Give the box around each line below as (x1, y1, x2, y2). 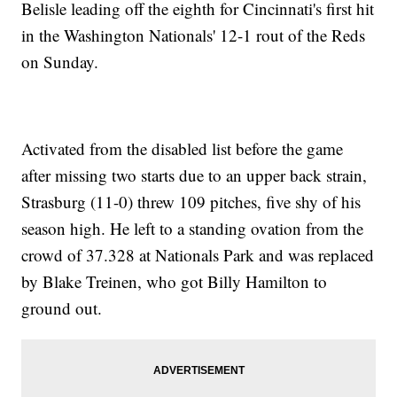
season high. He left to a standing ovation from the (21, 217, 364, 240)
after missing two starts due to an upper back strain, (21, 164, 368, 187)
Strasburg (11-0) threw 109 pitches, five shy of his (21, 191, 362, 214)
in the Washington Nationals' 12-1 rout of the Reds (21, 24, 366, 47)
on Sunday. (21, 51, 99, 74)
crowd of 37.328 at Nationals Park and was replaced (21, 244, 375, 267)
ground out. (21, 297, 103, 320)
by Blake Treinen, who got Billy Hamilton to (21, 270, 328, 293)
